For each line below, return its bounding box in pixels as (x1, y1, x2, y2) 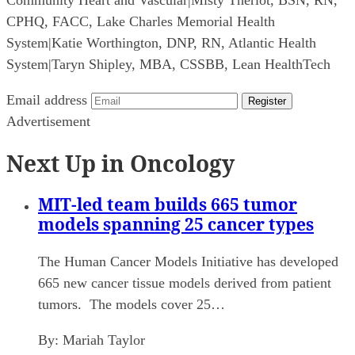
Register (248, 94, 286, 107)
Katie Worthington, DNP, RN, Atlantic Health (52, 34, 316, 51)
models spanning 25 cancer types (38, 213, 314, 236)
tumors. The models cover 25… (38, 296, 225, 313)
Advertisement (6, 113, 90, 129)
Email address (6, 91, 91, 108)
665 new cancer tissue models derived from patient (38, 275, 331, 292)
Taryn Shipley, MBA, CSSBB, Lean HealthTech (52, 55, 330, 72)
